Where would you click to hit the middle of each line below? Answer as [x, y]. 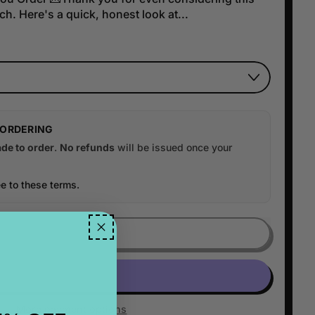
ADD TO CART [72, 234]
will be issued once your [173, 148]
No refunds [87, 148]
